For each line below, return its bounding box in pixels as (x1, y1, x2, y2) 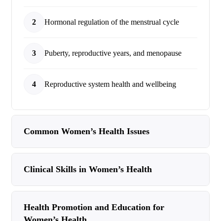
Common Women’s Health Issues (24, 126, 149, 136)
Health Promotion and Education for (24, 202, 164, 212)
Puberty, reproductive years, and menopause (44, 49, 182, 57)
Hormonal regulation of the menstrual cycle (44, 18, 179, 26)
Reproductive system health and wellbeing (44, 80, 176, 88)
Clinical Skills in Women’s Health (24, 164, 152, 174)
